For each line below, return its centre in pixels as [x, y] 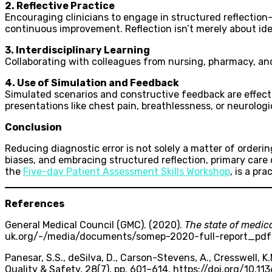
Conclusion [33, 127]
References [35, 203]
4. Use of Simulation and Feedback [92, 83]
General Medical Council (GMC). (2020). [95, 225]
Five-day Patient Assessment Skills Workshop [127, 171]
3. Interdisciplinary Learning [77, 50]
